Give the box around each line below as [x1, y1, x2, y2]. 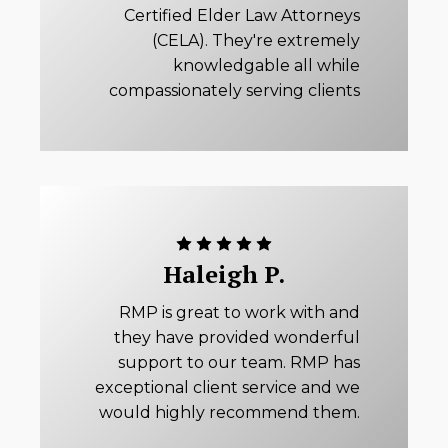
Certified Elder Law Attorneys [124, 6, 360, 26]
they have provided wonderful [114, 328, 360, 348]
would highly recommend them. [99, 403, 360, 423]
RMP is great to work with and [119, 303, 360, 323]
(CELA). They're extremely [152, 31, 360, 51]
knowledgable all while [173, 56, 360, 76]
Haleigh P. [163, 258, 285, 291]
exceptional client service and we [95, 378, 360, 398]
